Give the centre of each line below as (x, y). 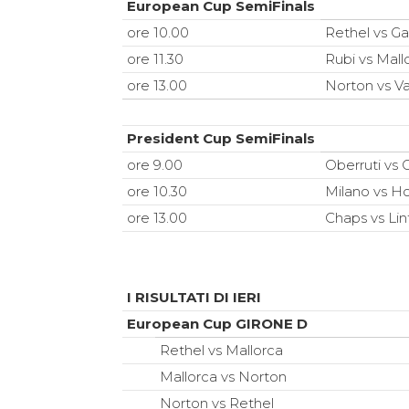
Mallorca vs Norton (224, 377)
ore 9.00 (155, 165)
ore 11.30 (156, 59)
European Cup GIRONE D (218, 324)
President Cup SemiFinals (221, 139)
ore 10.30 (157, 192)
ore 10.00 (158, 33)
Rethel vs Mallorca (222, 351)
